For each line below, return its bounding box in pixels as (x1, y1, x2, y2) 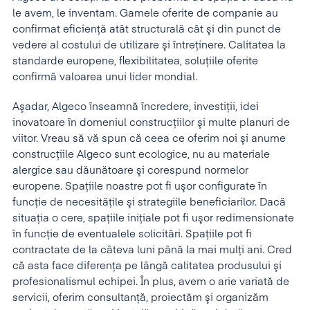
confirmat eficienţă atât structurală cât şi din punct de (12, 24, 281, 35)
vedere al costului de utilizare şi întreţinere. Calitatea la (12, 40, 286, 51)
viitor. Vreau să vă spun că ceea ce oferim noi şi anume (12, 134, 286, 144)
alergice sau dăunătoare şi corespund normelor (12, 165, 248, 176)
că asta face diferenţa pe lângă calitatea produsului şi (12, 261, 282, 271)
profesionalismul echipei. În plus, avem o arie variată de (12, 277, 289, 287)
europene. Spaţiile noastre (12, 181, 143, 192)
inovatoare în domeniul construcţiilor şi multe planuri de (12, 118, 290, 128)
